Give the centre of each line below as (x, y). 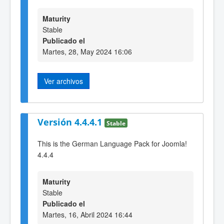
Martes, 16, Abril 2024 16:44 (87, 215)
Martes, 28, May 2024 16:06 (87, 51)
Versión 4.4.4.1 (71, 122)
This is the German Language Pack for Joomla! (112, 143)
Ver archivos (63, 81)
